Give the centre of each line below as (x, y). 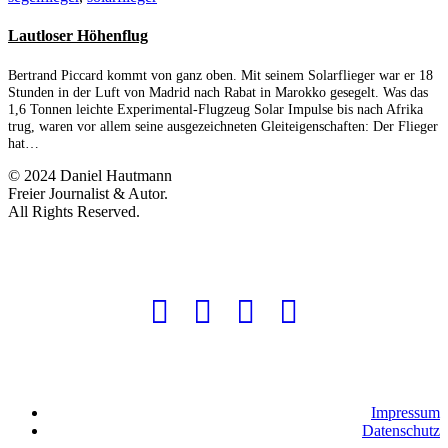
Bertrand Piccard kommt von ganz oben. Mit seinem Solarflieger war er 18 (220, 74)
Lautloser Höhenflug (78, 36)
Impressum (405, 412)
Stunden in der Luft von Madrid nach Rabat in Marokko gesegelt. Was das (218, 91)
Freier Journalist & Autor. (88, 193)
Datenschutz (401, 430)
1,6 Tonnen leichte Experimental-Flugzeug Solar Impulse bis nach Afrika (215, 108)
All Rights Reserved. (74, 211)
